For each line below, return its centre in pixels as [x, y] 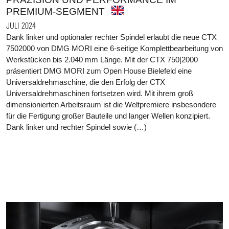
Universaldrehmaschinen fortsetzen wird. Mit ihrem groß [100, 94]
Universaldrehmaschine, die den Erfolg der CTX [86, 82]
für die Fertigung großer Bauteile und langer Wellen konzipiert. [108, 116]
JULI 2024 [21, 26]
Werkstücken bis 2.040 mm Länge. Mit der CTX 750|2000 [102, 60]
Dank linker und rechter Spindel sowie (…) [76, 127]
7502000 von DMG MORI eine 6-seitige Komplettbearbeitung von [114, 49]
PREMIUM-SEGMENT [55, 12]
